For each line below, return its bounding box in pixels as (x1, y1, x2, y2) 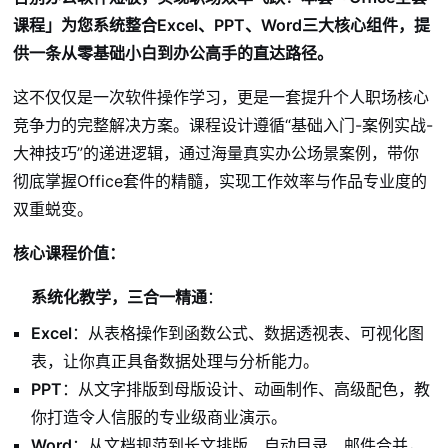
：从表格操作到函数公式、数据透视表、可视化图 (72, 323, 425, 343)
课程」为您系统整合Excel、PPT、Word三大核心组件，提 (13, 15, 431, 35)
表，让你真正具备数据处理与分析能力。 (31, 351, 320, 371)
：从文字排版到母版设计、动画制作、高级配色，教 (62, 379, 431, 399)
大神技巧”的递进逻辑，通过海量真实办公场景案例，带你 (13, 143, 420, 163)
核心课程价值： (13, 243, 126, 263)
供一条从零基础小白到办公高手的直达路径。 (13, 43, 334, 63)
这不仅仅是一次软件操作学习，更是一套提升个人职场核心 (13, 87, 430, 107)
